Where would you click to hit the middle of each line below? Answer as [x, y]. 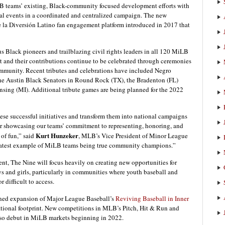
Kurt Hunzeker [57, 136]
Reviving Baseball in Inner [152, 199]
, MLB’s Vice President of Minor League [133, 136]
